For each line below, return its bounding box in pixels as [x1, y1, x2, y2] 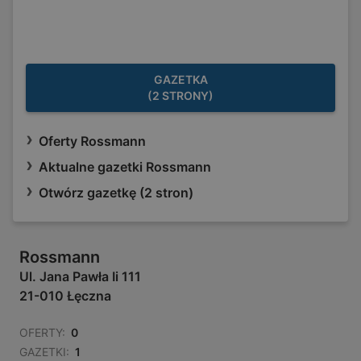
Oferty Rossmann [39, 133, 146, 150]
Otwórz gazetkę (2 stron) [39, 185, 193, 201]
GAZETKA [153, 73, 208, 87]
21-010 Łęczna [19, 288, 111, 305]
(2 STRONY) [147, 89, 214, 103]
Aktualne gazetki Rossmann [39, 159, 211, 176]
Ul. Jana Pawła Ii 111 [19, 268, 141, 285]
